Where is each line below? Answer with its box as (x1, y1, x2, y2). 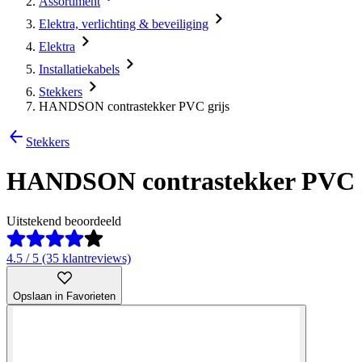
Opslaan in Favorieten (13, 289, 116, 302)
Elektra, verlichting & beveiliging (39, 17, 208, 31)
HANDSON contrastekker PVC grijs (39, 99, 229, 113)
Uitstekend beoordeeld (6, 213, 121, 228)
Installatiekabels (39, 62, 120, 76)
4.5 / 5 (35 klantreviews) (6, 250, 131, 265)
